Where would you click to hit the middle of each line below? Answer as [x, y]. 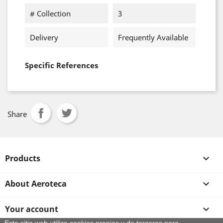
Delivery [44, 37]
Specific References [61, 65]
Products [23, 158]
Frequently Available [153, 37]
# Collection [50, 13]
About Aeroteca [36, 184]
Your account [32, 209]
